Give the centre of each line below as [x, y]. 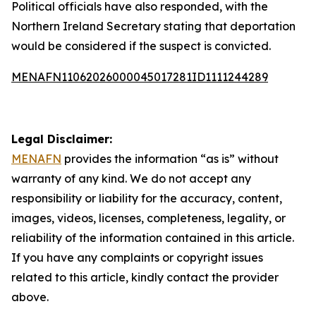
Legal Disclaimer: [62, 139]
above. [30, 297]
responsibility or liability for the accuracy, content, [147, 198]
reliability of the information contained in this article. [153, 238]
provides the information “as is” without [170, 159]
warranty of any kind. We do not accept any [131, 178]
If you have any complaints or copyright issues [137, 257]
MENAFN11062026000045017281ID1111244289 [140, 77]
